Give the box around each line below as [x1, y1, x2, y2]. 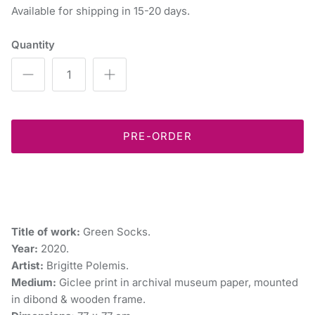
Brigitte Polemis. [44, 258, 129, 272]
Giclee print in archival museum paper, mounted [56, 275, 298, 289]
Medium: [11, 275, 56, 289]
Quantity [11, 37, 55, 51]
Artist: [11, 258, 44, 272]
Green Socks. [80, 224, 150, 238]
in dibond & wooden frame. [11, 292, 146, 306]
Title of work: [11, 224, 80, 238]
